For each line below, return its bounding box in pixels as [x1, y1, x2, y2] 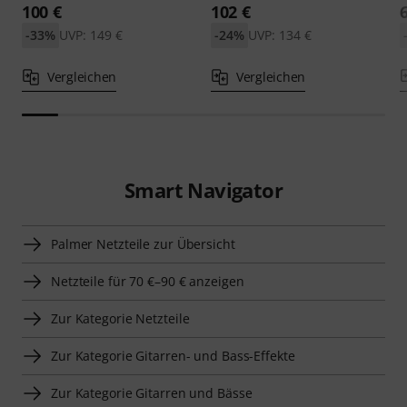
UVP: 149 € [58, 25, 123, 44]
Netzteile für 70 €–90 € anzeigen [51, 272, 244, 290]
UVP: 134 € [247, 25, 312, 44]
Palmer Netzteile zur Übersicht [51, 234, 235, 253]
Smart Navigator [124, 175, 283, 203]
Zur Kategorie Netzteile [51, 309, 190, 327]
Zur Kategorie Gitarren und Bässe [51, 383, 253, 402]
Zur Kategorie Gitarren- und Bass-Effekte [51, 346, 295, 364]
